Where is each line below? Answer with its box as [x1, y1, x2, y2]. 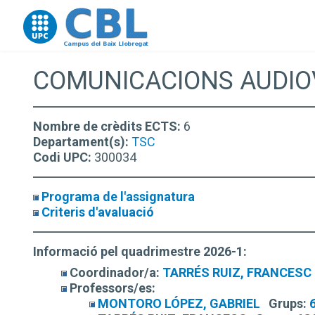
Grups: [269, 296, 307, 311]
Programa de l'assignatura [41, 189, 195, 204]
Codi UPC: [33, 150, 94, 165]
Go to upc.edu [22, 13, 93, 26]
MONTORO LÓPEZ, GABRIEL [98, 296, 260, 311]
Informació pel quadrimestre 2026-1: [33, 244, 247, 259]
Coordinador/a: [70, 265, 160, 280]
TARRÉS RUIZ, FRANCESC [162, 265, 311, 280]
